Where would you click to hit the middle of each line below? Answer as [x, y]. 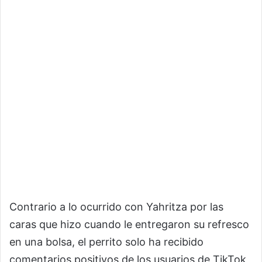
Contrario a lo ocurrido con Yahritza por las [116, 207]
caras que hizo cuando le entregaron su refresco [129, 224]
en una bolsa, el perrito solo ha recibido [106, 242]
